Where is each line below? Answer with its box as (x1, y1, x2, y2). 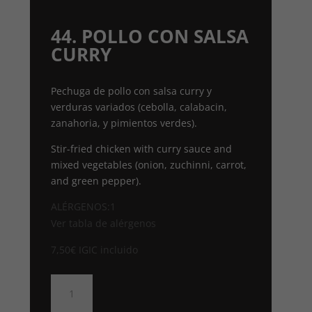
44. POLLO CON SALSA (51, 24, 249, 49)
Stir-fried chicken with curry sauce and (51, 142, 233, 156)
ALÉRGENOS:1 (51, 200, 116, 214)
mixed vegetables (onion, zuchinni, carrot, (51, 158, 247, 172)
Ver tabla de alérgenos (51, 217, 157, 231)
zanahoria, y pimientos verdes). (51, 116, 198, 130)
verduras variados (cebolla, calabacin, (51, 100, 228, 114)
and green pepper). (51, 174, 142, 188)
